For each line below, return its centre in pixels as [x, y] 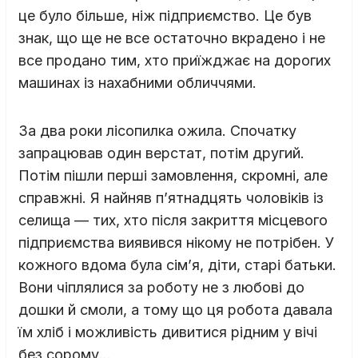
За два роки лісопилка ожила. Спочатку [157, 130]
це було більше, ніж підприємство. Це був [165, 15]
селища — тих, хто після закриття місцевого [173, 220]
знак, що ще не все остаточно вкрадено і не [172, 38]
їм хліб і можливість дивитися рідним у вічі [168, 332]
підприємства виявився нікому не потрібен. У [176, 242]
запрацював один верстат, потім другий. [161, 153]
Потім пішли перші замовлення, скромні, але [173, 175]
